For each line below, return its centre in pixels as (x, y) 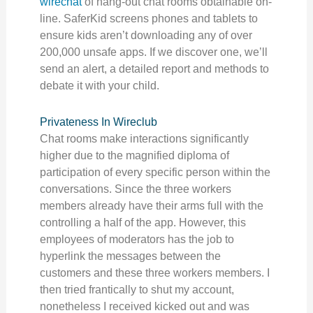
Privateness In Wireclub (98, 122)
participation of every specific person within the (155, 172)
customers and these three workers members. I (154, 273)
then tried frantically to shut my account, (137, 290)
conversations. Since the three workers (135, 189)
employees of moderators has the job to (137, 239)
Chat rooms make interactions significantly (144, 139)
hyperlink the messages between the (130, 256)
